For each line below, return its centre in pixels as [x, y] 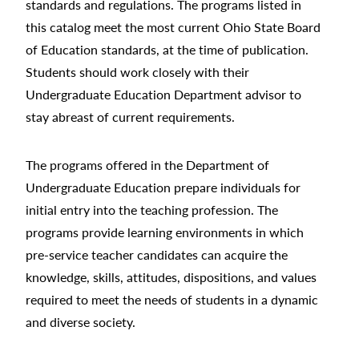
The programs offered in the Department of [147, 164]
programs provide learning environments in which [165, 232]
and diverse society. [81, 321]
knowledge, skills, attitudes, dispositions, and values [171, 276]
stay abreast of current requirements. [130, 116]
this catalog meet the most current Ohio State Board [173, 26]
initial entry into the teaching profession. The [152, 209]
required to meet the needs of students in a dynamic [172, 299]
